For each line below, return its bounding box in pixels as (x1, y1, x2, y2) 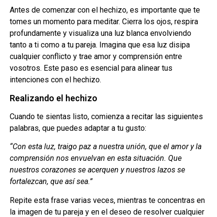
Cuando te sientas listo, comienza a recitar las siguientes (10, 111, 203, 121)
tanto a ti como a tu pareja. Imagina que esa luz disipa (10, 40, 190, 50)
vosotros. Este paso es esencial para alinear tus (10, 63, 172, 73)
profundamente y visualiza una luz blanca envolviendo (10, 29, 191, 38)
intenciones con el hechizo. (10, 75, 101, 85)
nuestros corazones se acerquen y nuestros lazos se (10, 165, 185, 175)
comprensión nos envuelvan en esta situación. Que (10, 154, 182, 163)
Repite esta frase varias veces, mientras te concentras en (10, 195, 205, 205)
